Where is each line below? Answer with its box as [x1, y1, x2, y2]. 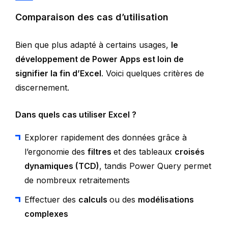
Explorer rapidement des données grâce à [24, 132, 187, 142]
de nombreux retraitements [24, 175, 130, 185]
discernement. [15, 82, 69, 93]
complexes [24, 208, 68, 219]
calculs [78, 194, 109, 205]
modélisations [138, 194, 194, 205]
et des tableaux [113, 146, 175, 157]
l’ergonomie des [24, 146, 88, 157]
